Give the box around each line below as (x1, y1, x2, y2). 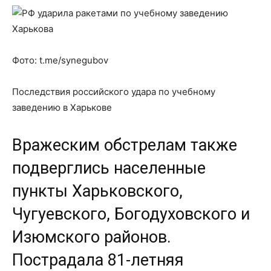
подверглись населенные (12, 158, 206, 178)
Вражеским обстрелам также (12, 135, 237, 155)
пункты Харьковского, (12, 181, 183, 201)
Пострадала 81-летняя (12, 250, 184, 270)
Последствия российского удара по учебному (12, 85, 215, 97)
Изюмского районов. (12, 227, 171, 247)
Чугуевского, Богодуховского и (12, 204, 250, 224)
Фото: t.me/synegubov (12, 54, 108, 66)
